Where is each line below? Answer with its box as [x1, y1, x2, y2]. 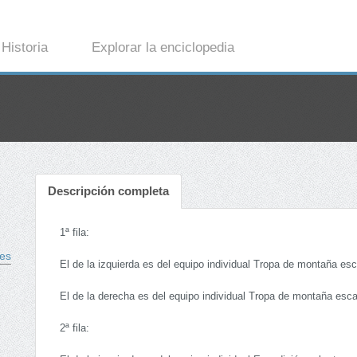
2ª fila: [60, 323, 89, 335]
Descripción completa [48, 184, 169, 198]
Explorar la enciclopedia [91, 40, 234, 56]
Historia [2, 40, 49, 56]
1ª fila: [60, 227, 89, 239]
